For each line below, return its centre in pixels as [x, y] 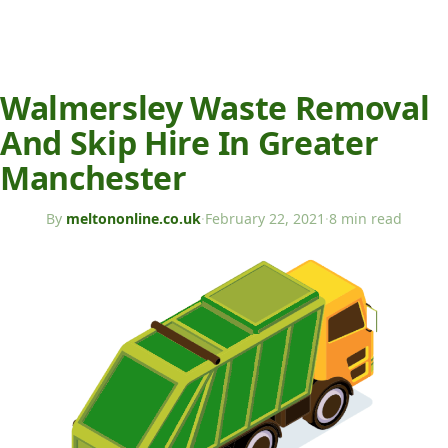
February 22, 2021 [265, 218]
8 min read [365, 218]
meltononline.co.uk [133, 218]
